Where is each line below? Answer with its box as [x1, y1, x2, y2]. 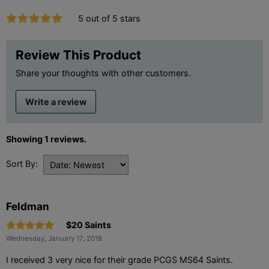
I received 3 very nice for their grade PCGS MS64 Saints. [6, 254, 233, 265]
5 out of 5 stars [78, 13, 141, 23]
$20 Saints [66, 219, 111, 230]
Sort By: [6, 158, 38, 169]
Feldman [6, 199, 49, 213]
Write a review [25, 96, 86, 107]
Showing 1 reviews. [6, 133, 86, 144]
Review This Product [16, 47, 141, 62]
